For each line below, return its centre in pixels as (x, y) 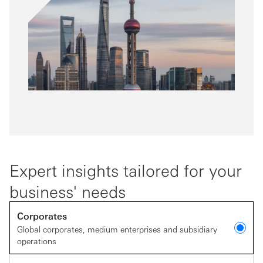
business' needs (68, 190)
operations (37, 240)
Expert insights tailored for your (126, 169)
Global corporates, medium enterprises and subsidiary (117, 229)
